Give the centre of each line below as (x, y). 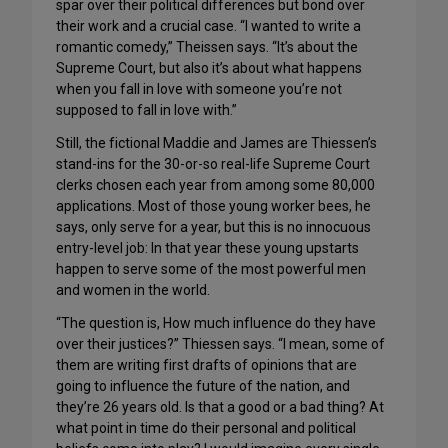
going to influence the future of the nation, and (203, 386)
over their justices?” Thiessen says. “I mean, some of (220, 344)
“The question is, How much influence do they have (216, 323)
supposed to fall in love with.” (146, 110)
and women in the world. (133, 290)
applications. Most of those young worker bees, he (213, 206)
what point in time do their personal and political (206, 428)
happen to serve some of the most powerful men (211, 269)
